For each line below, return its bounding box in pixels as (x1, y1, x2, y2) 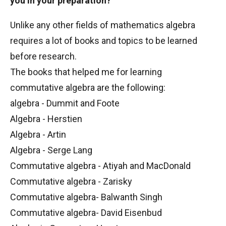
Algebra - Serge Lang (10, 145, 92, 155)
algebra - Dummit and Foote (10, 98, 120, 108)
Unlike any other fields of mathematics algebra (10, 20, 195, 30)
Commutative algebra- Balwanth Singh (10, 192, 162, 202)
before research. (10, 51, 77, 62)
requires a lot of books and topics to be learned (10, 35, 197, 46)
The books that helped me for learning (10, 67, 162, 77)
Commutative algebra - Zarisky (10, 176, 132, 187)
